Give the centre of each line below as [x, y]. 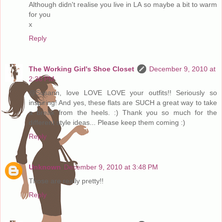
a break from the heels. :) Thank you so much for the [123, 112]
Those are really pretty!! [66, 181]
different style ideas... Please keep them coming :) [107, 122]
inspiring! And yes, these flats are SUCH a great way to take [123, 102]
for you [40, 14]
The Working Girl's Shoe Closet [82, 69]
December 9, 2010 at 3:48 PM [111, 167]
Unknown [45, 167]
